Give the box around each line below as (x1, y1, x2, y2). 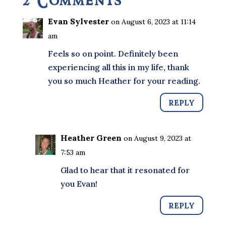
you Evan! (60, 179, 97, 189)
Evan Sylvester (47, 16, 109, 26)
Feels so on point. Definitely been (47, 48, 178, 59)
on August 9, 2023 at (123, 134, 191, 143)
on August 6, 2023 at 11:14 (110, 17, 196, 26)
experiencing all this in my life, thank (47, 62, 189, 72)
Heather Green (60, 133, 122, 143)
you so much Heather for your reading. (47, 76, 200, 86)
